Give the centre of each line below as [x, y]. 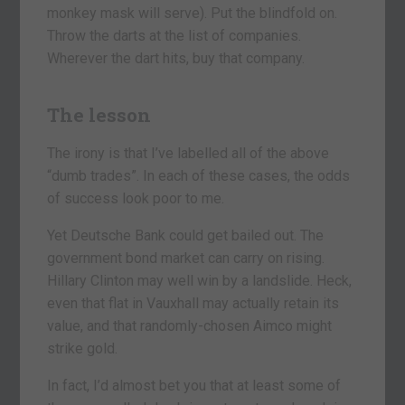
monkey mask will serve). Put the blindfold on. [193, 14]
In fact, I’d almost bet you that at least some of [194, 386]
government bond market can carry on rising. [186, 259]
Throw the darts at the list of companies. [174, 36]
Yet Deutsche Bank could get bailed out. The [186, 236]
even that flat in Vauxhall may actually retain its [193, 304]
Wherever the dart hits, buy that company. [176, 59]
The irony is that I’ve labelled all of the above [188, 154]
